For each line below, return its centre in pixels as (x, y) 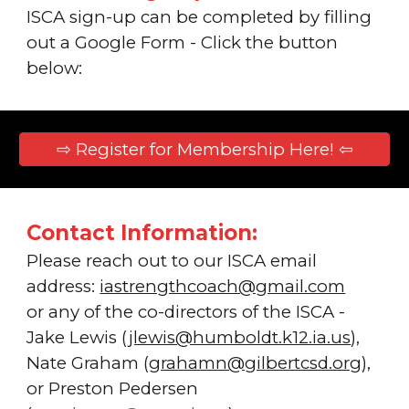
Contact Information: (142, 233)
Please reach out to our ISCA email (172, 261)
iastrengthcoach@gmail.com (223, 286)
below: (55, 68)
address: (63, 286)
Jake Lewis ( (78, 337)
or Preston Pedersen (113, 388)
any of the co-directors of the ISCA (192, 312)
